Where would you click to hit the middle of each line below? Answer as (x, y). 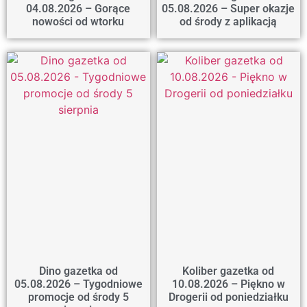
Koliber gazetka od (229, 271)
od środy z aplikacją (229, 22)
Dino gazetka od (78, 271)
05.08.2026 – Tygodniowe (78, 284)
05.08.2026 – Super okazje (229, 9)
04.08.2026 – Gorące (78, 9)
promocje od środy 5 (78, 297)
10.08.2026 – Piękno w (228, 284)
